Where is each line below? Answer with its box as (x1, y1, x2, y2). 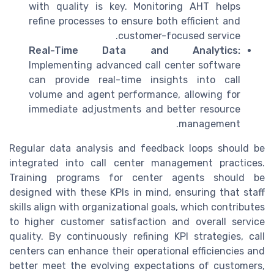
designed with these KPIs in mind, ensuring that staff (9, 186, 265, 198)
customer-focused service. (118, 29, 240, 42)
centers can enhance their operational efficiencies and (9, 245, 265, 257)
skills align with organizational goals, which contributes (9, 201, 265, 213)
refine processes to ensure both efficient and (29, 15, 240, 27)
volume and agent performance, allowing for (29, 88, 240, 100)
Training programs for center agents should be (9, 171, 265, 183)
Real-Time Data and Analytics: (29, 44, 240, 56)
